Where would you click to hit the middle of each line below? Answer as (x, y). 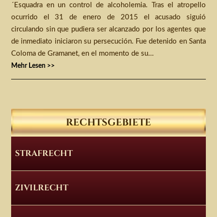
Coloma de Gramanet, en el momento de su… (82, 54)
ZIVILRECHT (41, 188)
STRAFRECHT (44, 154)
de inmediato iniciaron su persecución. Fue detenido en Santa (108, 42)
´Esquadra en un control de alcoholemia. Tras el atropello (108, 5)
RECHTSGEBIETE (108, 123)
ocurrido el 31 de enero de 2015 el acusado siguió (108, 17)
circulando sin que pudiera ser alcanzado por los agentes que (108, 30)
